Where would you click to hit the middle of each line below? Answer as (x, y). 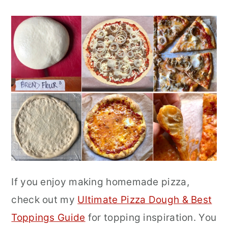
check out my (45, 199)
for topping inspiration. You (151, 217)
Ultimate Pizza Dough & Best (145, 199)
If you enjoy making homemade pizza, (100, 182)
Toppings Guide (48, 217)
